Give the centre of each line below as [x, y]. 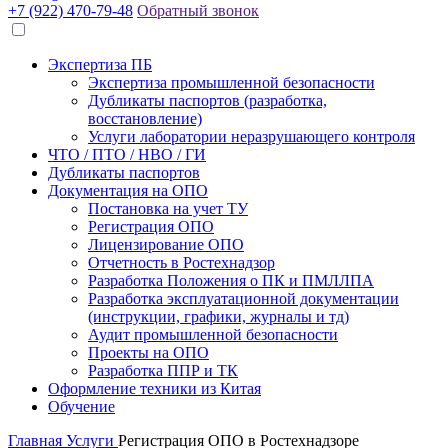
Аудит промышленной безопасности [213, 334]
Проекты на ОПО [148, 352]
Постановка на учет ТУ [168, 208]
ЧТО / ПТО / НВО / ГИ [127, 154]
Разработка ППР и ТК [163, 370]
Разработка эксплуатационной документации [243, 298]
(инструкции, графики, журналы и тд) [218, 316]
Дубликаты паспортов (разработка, [207, 100]
